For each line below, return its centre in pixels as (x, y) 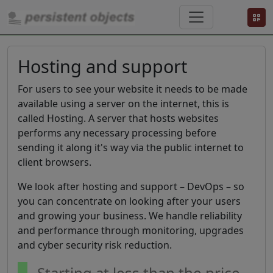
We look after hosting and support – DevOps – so (131, 186)
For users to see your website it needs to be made (133, 89)
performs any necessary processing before (117, 133)
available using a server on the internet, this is (123, 104)
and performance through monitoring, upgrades (131, 230)
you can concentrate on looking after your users (129, 201)
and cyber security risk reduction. (95, 245)
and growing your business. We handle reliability (130, 216)
